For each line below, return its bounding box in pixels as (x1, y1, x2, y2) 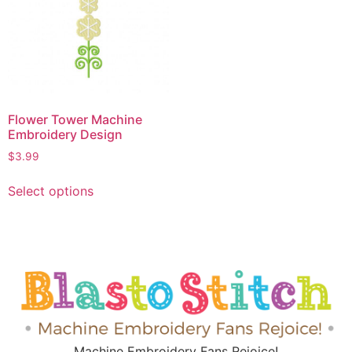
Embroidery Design (8, 126, 123, 142)
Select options (8, 183, 93, 200)
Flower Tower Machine (8, 111, 142, 127)
